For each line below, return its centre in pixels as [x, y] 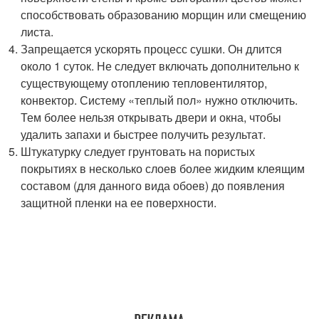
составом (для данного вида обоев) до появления [153, 185]
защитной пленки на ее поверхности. [119, 203]
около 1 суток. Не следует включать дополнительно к [160, 66]
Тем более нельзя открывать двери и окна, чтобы [151, 117]
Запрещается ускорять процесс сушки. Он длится [152, 49]
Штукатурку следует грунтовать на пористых [138, 151]
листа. [37, 32]
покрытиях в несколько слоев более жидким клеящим [163, 168]
